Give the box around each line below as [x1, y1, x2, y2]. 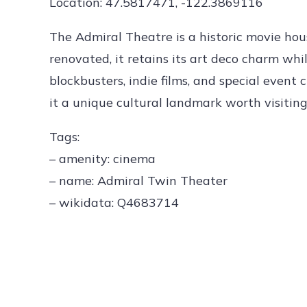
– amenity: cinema [49, 150, 156, 167]
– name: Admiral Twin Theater [49, 172, 228, 188]
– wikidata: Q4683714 [49, 194, 179, 210]
